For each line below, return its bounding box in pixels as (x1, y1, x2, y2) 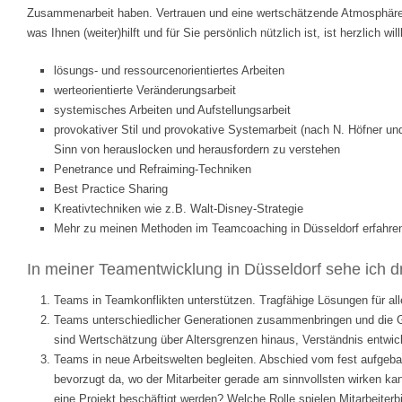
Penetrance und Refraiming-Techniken (54, 162, 251, 176)
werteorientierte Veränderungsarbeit (54, 83, 236, 97)
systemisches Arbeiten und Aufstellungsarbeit (54, 103, 291, 117)
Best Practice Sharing (54, 182, 168, 196)
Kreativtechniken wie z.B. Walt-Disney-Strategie (54, 202, 303, 215)
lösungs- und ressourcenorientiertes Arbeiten (54, 64, 284, 77)
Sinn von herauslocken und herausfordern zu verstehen (54, 143, 340, 156)
